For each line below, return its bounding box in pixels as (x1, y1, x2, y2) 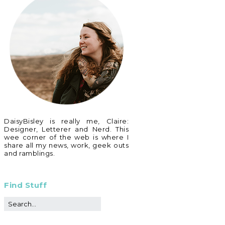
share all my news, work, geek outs (4, 141, 129, 149)
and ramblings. (4, 149, 55, 157)
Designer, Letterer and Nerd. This (4, 125, 129, 133)
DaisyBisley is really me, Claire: (4, 117, 129, 125)
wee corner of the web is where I (4, 133, 129, 141)
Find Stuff (4, 180, 47, 190)
